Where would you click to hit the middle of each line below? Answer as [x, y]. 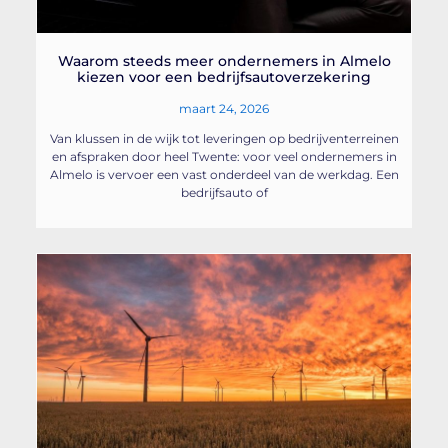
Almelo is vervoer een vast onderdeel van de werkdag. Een [224, 174]
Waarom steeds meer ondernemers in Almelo [224, 60]
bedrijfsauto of [224, 192]
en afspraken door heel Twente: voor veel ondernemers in [224, 156]
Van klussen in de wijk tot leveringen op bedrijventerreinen [224, 138]
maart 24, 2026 [224, 108]
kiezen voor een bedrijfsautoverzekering [224, 76]
